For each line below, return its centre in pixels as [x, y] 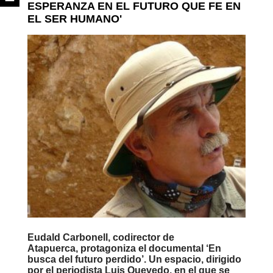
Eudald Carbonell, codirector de [101, 237]
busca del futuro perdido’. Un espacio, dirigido [134, 259]
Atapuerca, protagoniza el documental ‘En [124, 248]
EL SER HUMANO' [74, 19]
